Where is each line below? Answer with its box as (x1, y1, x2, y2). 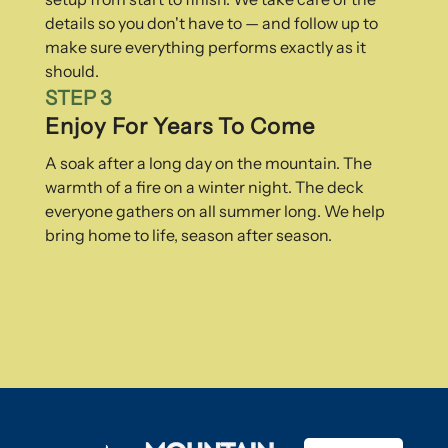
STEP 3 (44, 85, 111, 110)
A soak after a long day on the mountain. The (44, 152, 372, 173)
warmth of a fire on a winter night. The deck (44, 176, 364, 197)
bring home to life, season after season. (44, 224, 335, 245)
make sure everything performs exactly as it (44, 36, 366, 57)
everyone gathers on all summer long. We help (44, 200, 385, 221)
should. (44, 60, 99, 81)
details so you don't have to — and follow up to (44, 12, 378, 33)
